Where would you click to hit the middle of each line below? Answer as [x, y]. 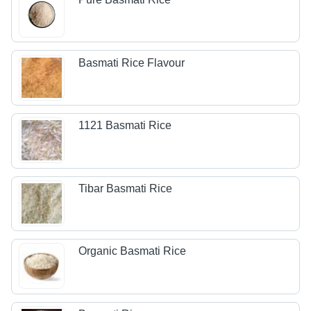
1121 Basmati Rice [125, 126]
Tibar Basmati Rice [126, 188]
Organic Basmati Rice [133, 251]
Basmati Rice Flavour [132, 62]
